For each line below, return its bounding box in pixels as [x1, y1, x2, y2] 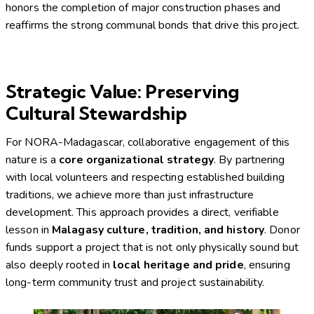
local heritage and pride [113, 257, 244, 273]
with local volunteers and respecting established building [6, 169, 285, 185]
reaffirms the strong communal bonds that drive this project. [6, 18, 300, 34]
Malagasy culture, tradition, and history [52, 221, 264, 238]
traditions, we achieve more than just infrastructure [6, 186, 254, 203]
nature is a [6, 151, 60, 168]
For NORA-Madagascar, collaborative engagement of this [6, 134, 290, 150]
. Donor [264, 221, 300, 238]
